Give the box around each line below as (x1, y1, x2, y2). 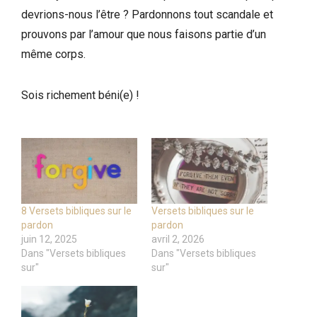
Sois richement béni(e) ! (21, 88, 139, 102)
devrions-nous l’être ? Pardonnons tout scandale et (21, 7, 273, 21)
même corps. (21, 47, 86, 61)
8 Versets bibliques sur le (21, 205, 132, 217)
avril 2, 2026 (151, 234, 204, 246)
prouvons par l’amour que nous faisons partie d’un (21, 27, 266, 41)
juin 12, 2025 (21, 234, 77, 246)
